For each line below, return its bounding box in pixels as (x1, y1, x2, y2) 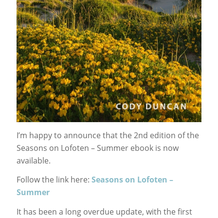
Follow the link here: (16, 174, 91, 185)
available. (16, 155, 51, 166)
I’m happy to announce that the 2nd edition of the (16, 129, 199, 141)
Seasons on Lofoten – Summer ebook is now (16, 142, 179, 153)
